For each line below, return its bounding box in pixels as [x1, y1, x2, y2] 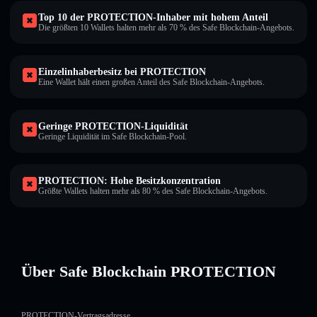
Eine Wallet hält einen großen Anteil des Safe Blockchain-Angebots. [38, 77, 265, 87]
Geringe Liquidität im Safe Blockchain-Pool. [38, 132, 187, 142]
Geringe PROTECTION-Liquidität [38, 121, 188, 132]
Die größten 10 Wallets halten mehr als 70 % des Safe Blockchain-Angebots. [38, 23, 294, 33]
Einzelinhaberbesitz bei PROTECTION [38, 67, 206, 77]
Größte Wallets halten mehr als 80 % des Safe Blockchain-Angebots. [38, 186, 267, 196]
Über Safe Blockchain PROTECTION [21, 263, 276, 280]
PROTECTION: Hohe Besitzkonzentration [38, 175, 221, 186]
